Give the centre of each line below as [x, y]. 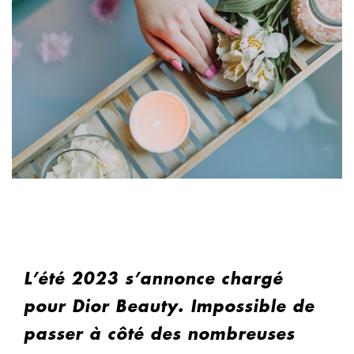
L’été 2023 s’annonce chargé [153, 279]
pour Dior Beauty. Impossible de [169, 307]
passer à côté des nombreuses [159, 335]
